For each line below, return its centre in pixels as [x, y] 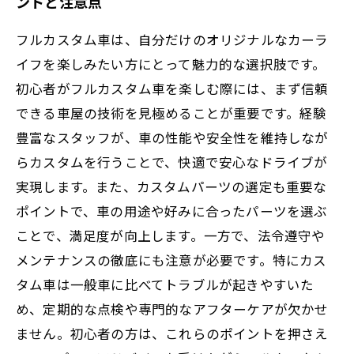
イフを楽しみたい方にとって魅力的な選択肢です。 [171, 64]
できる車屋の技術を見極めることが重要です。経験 [171, 113]
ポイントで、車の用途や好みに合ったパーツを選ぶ [172, 211]
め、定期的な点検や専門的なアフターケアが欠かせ [172, 309]
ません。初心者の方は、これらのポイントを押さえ [172, 333]
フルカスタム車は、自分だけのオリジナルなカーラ [172, 39]
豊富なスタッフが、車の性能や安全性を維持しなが [172, 137]
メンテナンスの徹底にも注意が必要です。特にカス [171, 260]
